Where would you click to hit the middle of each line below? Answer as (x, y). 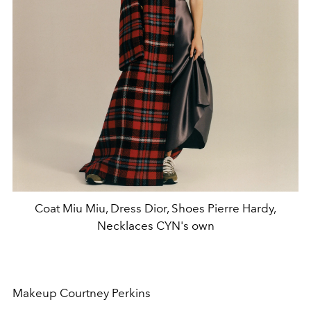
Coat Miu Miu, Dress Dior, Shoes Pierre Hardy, (155, 209)
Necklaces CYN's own (155, 226)
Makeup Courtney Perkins (83, 293)
